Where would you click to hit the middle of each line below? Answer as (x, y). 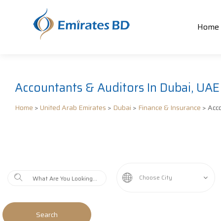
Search (47, 215)
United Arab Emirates (73, 108)
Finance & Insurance (169, 108)
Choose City (155, 177)
